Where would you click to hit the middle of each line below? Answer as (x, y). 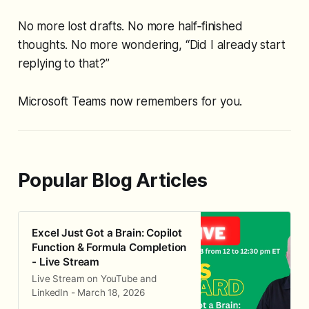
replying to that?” (63, 64)
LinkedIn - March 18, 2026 (88, 292)
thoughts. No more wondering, (101, 45)
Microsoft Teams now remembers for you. (130, 102)
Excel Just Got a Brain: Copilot (107, 232)
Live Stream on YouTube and (94, 278)
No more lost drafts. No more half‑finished (130, 27)
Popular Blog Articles (112, 181)
